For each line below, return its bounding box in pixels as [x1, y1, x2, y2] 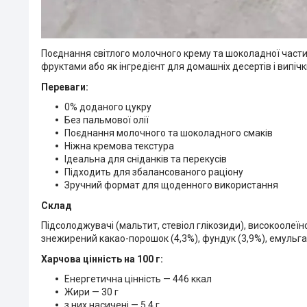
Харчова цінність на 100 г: [41, 253, 163, 265]
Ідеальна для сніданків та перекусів [64, 153, 227, 164]
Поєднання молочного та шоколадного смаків [64, 127, 273, 138]
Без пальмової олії [64, 114, 149, 125]
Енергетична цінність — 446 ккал [64, 273, 212, 284]
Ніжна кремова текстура [64, 140, 174, 151]
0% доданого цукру [64, 101, 151, 112]
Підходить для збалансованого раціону [64, 166, 243, 177]
